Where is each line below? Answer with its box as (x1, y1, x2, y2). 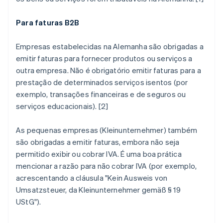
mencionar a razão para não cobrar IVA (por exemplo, (16, 161, 197, 171)
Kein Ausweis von (108, 173, 168, 183)
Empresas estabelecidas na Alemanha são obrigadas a (16, 41, 204, 52)
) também (163, 125, 198, 135)
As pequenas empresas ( (16, 125, 103, 135)
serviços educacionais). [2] (16, 101, 109, 111)
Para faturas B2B (16, 17, 80, 28)
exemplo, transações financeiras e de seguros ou (16, 89, 186, 100)
